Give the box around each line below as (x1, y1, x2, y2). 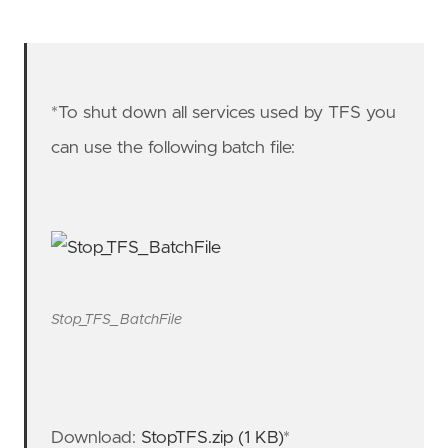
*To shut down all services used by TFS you (51, 103, 397, 122)
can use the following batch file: (51, 138, 296, 157)
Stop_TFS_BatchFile (51, 313, 183, 328)
